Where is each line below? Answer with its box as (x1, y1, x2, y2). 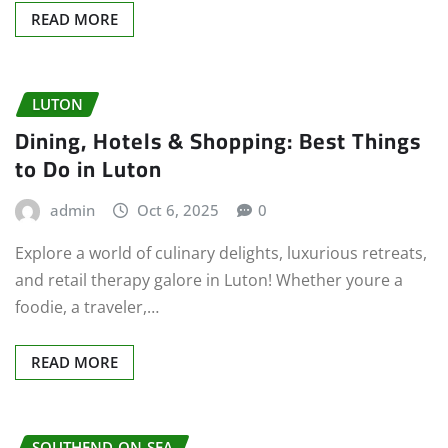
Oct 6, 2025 (137, 199, 220, 220)
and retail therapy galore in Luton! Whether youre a (15, 269, 403, 292)
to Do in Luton (15, 147, 162, 190)
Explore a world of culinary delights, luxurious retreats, (15, 242, 427, 265)
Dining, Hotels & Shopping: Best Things (15, 119, 421, 162)
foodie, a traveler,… (15, 296, 159, 319)
